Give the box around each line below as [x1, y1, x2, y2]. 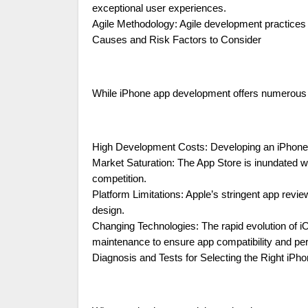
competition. [92, 173, 146, 185]
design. [92, 205, 124, 217]
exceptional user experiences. [92, 3, 226, 14]
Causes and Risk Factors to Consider [92, 34, 261, 46]
